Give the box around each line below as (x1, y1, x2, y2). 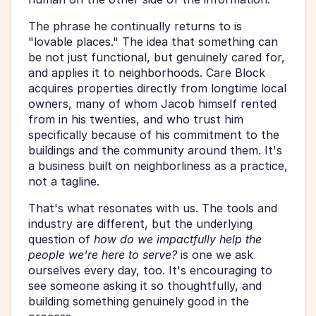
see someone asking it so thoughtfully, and (28, 279, 262, 293)
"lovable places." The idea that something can (28, 35, 278, 49)
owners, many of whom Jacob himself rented (28, 97, 276, 111)
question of (28, 232, 94, 247)
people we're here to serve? (28, 248, 177, 262)
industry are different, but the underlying (28, 217, 253, 231)
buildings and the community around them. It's (28, 143, 282, 158)
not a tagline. (28, 174, 99, 189)
